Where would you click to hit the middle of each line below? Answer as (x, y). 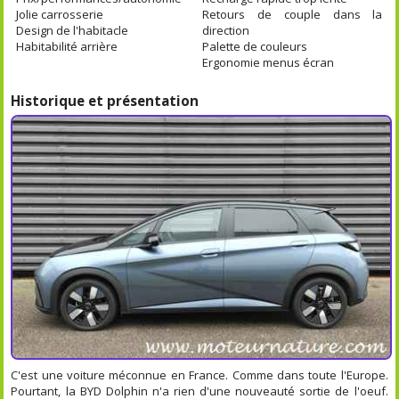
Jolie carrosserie (60, 14)
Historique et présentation (105, 100)
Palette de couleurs (255, 46)
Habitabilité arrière (67, 46)
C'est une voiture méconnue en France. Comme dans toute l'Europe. (199, 375)
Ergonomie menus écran (269, 62)
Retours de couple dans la (293, 14)
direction (226, 30)
